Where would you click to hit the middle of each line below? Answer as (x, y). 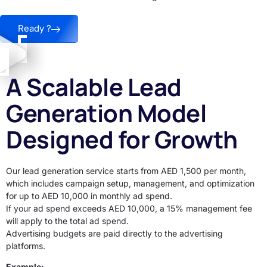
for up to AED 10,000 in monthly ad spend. (89, 195)
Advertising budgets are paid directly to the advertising (114, 233)
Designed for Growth (122, 139)
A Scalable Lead (94, 86)
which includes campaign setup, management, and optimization (130, 183)
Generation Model (106, 113)
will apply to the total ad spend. (67, 221)
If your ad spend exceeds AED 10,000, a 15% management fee (129, 208)
